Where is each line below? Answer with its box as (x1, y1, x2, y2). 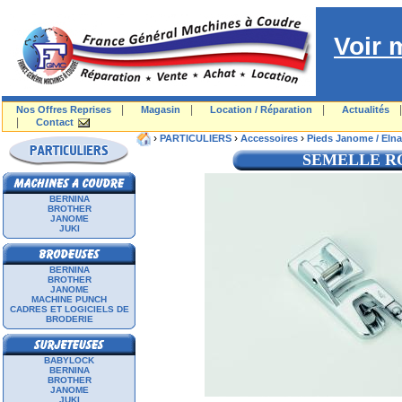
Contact (36, 117, 74, 128)
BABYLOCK (44, 355, 94, 365)
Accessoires (240, 133, 298, 144)
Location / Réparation (210, 104, 312, 115)
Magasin (141, 104, 180, 115)
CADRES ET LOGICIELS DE (9, 304, 129, 314)
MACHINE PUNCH (31, 294, 107, 304)
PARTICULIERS (160, 133, 232, 144)
